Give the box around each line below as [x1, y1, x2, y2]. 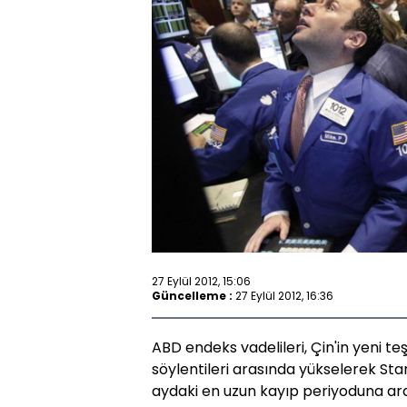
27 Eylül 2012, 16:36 [235, 287, 333, 303]
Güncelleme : [152, 287, 233, 303]
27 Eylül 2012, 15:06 [152, 273, 251, 289]
